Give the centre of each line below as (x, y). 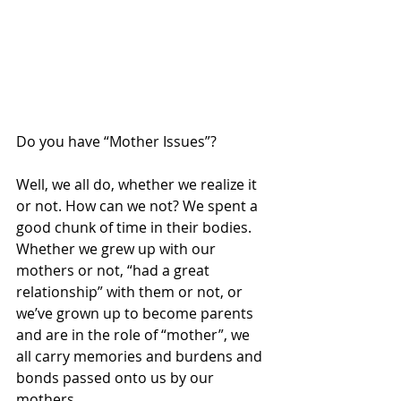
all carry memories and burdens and (141, 357)
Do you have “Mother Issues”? (116, 142)
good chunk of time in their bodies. (136, 228)
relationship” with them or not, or (131, 292)
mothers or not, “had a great (115, 271)
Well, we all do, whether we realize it (138, 185)
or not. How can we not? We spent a (139, 206)
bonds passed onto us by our (117, 378)
